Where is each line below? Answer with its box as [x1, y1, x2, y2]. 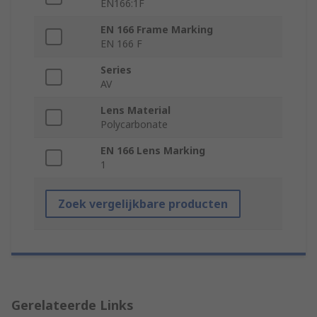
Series [100, 63, 132, 77]
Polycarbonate [100, 117, 168, 132]
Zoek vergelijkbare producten [58, 196, 228, 212]
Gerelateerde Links [11, 296, 134, 314]
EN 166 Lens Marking [100, 144, 205, 158]
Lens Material [100, 103, 171, 117]
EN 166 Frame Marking [100, 23, 213, 37]
